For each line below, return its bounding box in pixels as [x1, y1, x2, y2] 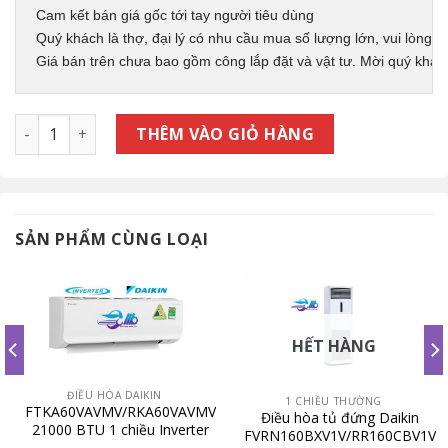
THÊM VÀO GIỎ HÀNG [136, 123, 315, 146]
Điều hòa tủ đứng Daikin [260, 407, 419, 427]
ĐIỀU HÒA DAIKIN [67, 388, 162, 403]
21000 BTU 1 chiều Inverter [31, 419, 209, 439]
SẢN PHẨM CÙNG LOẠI [15, 228, 209, 251]
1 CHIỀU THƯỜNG [285, 394, 382, 409]
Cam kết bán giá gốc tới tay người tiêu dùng [36, 6, 314, 23]
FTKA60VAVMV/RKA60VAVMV [24, 401, 216, 421]
